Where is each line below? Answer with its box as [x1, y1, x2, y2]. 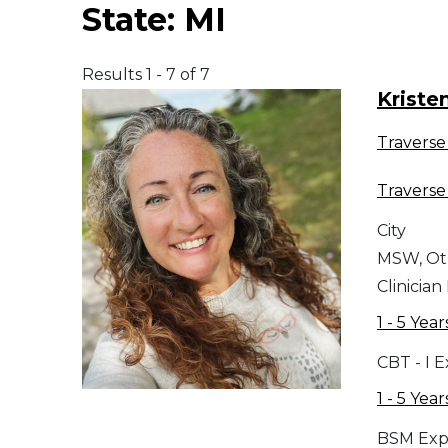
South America [20, 87, 124, 105]
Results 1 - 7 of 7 [82, 65, 210, 85]
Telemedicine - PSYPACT [20, 191, 193, 209]
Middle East [20, 35, 102, 53]
